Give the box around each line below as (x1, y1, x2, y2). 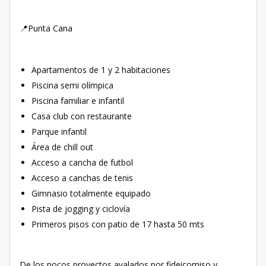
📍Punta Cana (20, 23, 72, 34)
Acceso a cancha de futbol (31, 157, 133, 169)
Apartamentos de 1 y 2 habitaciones (31, 64, 170, 76)
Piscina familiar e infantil (31, 95, 126, 107)
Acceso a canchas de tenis (31, 172, 133, 184)
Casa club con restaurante (31, 110, 132, 122)
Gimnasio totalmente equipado (31, 188, 153, 199)
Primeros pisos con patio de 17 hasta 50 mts (31, 218, 204, 230)
